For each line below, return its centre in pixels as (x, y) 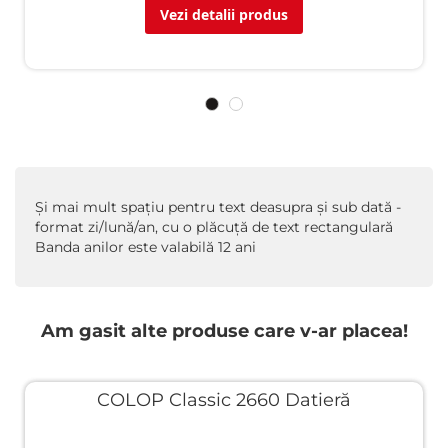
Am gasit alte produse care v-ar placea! (224, 331)
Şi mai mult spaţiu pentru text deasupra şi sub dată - (218, 207)
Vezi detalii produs (224, 14)
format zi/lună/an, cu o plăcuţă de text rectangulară (214, 227)
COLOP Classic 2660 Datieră (224, 400)
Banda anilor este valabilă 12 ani (145, 247)
